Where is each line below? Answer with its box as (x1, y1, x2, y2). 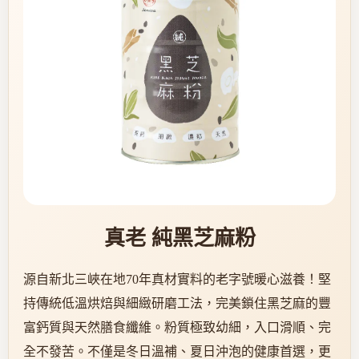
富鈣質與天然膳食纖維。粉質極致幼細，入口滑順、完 (23, 321, 331, 335)
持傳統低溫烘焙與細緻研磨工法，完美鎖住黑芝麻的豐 (23, 296, 331, 311)
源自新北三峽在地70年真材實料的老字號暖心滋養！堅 (23, 272, 331, 287)
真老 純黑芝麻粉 (103, 227, 256, 251)
